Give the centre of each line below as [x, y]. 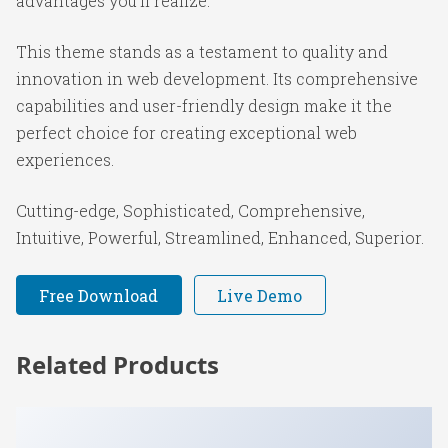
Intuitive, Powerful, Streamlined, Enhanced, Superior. [220, 237]
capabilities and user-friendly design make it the [204, 105]
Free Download [99, 295]
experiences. [65, 159]
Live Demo [260, 295]
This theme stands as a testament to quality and [202, 51]
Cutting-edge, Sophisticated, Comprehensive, [190, 210]
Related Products [117, 365]
